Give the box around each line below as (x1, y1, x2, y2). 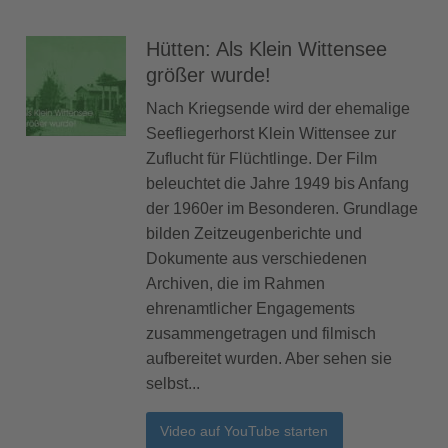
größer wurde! (146, 63, 271, 86)
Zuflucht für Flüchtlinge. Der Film (146, 149, 377, 167)
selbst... (146, 374, 200, 392)
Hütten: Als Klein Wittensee (146, 37, 387, 60)
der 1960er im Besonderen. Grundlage (146, 199, 418, 217)
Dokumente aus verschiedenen (146, 249, 367, 267)
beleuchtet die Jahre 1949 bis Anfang (146, 174, 409, 192)
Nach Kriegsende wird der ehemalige (146, 99, 410, 117)
